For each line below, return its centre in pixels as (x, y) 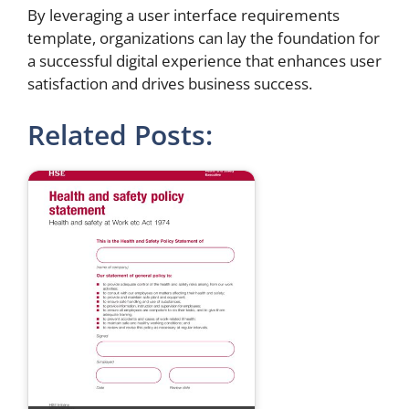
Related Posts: (120, 134)
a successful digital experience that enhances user (204, 61)
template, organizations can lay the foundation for (204, 38)
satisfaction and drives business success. (170, 84)
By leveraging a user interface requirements (184, 16)
